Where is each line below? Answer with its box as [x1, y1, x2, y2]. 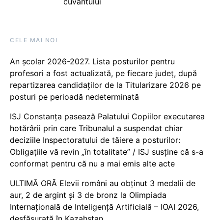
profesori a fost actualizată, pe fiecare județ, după [10, 68, 197, 79]
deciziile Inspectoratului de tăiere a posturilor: [10, 135, 180, 145]
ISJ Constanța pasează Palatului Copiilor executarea [10, 111, 205, 122]
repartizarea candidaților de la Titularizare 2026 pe [10, 80, 201, 90]
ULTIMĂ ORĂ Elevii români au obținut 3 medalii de [10, 178, 195, 189]
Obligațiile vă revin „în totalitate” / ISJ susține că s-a [10, 147, 203, 157]
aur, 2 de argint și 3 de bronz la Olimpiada [10, 190, 166, 200]
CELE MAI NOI [10, 36, 57, 44]
